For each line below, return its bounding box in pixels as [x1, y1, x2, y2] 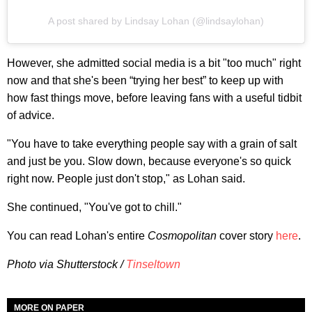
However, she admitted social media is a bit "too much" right [7, 57, 301, 70]
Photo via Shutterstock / [7, 258, 126, 271]
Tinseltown [126, 258, 180, 271]
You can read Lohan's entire [7, 230, 148, 242]
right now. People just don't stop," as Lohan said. [7, 173, 245, 185]
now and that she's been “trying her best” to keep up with [7, 75, 283, 87]
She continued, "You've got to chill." [7, 201, 182, 214]
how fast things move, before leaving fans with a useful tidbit [7, 92, 302, 104]
